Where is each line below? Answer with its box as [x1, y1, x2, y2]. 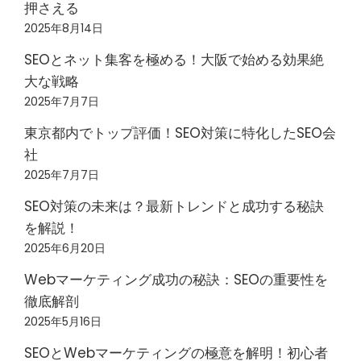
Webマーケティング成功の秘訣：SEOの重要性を [24, 270, 328, 289]
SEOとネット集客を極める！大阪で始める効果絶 [24, 50, 324, 69]
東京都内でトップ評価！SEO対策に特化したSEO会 [24, 123, 336, 143]
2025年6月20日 [24, 240, 106, 256]
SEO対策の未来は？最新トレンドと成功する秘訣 [24, 197, 324, 216]
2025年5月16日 [24, 313, 102, 330]
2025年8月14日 [24, 20, 103, 36]
